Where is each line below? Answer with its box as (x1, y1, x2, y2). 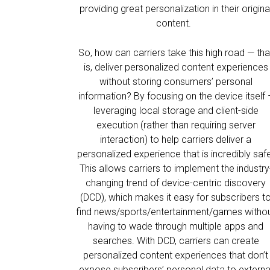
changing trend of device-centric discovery (86, 177, 266, 189)
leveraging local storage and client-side (93, 105, 259, 116)
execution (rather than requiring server (96, 119, 256, 131)
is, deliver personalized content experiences (83, 61, 268, 73)
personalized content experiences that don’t (83, 250, 269, 261)
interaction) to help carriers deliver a (100, 134, 252, 145)
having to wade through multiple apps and (88, 221, 264, 232)
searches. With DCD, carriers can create (92, 235, 259, 246)
